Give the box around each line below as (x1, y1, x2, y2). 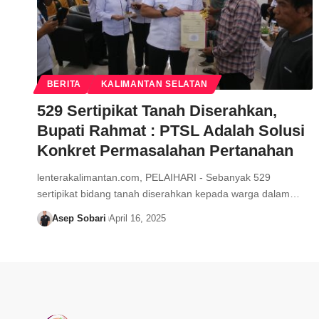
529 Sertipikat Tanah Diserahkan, (37, 102, 277, 120)
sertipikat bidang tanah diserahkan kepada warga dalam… (37, 188, 300, 200)
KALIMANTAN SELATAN (100, 80, 209, 89)
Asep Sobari (51, 213, 106, 224)
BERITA (46, 80, 81, 89)
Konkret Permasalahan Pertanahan (37, 142, 293, 160)
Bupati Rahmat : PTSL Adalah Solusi (37, 122, 305, 140)
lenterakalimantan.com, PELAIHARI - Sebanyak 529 (37, 172, 271, 184)
